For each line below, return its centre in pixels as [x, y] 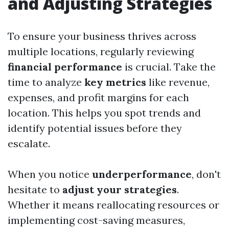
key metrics [115, 82]
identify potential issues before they [95, 128]
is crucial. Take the [169, 67]
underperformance [142, 174]
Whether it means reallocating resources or [113, 205]
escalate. [29, 144]
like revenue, [178, 82]
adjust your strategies [120, 190]
